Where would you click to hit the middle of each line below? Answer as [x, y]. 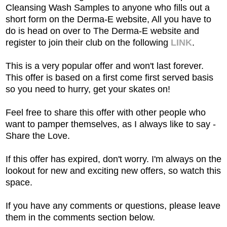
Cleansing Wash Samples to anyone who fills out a [108, 7]
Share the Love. [38, 136]
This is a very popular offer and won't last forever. [105, 66]
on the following [138, 42]
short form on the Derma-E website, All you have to [108, 19]
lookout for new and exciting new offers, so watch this [113, 171]
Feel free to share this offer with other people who [106, 112]
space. [19, 182]
